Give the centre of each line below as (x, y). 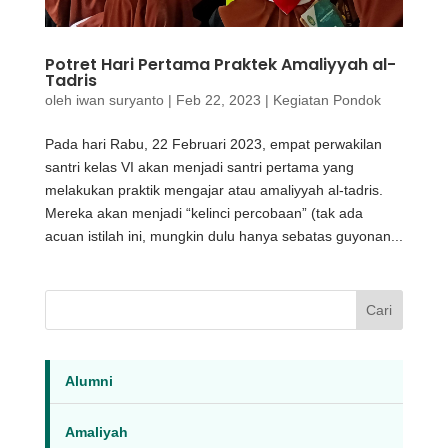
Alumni (88, 381)
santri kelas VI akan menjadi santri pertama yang (199, 167)
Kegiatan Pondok (326, 100)
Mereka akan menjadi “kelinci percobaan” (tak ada (203, 213)
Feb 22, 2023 (218, 100)
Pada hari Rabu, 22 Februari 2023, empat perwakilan (213, 144)
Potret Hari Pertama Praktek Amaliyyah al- (220, 65)
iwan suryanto (119, 100)
